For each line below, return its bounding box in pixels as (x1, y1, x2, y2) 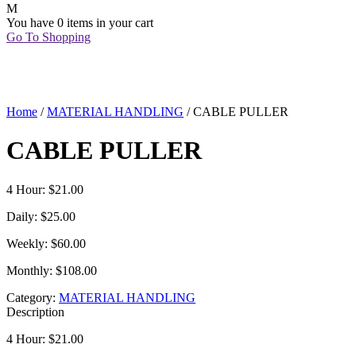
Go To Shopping (6, 30, 91, 44)
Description (6, 304, 64, 319)
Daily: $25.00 (6, 209, 75, 223)
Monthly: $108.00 (6, 263, 97, 277)
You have (6, 16, 57, 29)
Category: (6, 290, 59, 304)
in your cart (93, 16, 153, 29)
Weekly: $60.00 (6, 236, 86, 250)
